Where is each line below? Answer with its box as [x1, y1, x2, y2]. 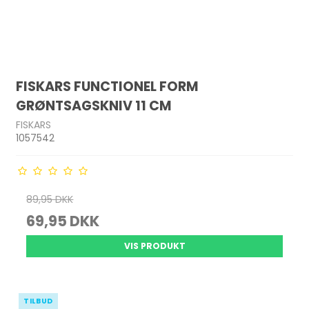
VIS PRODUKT [123, 240, 186, 252]
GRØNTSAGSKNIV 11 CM [16, 97, 172, 116]
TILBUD [23, 296, 53, 306]
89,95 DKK [26, 192, 74, 206]
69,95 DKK [26, 211, 100, 231]
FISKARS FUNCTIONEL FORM [16, 77, 199, 97]
